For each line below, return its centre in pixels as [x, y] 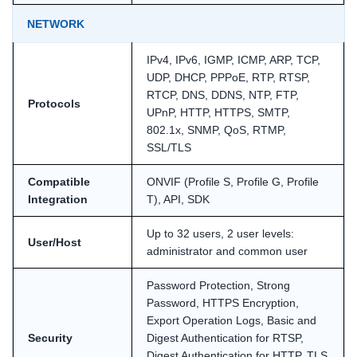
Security [50, 337]
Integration [58, 199]
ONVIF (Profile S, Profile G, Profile [233, 181]
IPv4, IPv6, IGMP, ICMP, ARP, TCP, [233, 59]
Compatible [59, 181]
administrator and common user [227, 251]
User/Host [55, 242]
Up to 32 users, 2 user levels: [220, 233]
